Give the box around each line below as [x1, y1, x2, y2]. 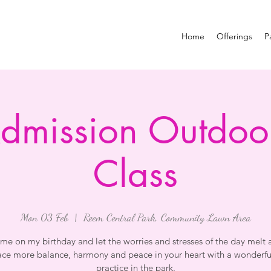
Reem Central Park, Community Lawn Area [83, 211, 251, 224]
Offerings [217, 31, 252, 42]
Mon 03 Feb [20, 211, 68, 224]
